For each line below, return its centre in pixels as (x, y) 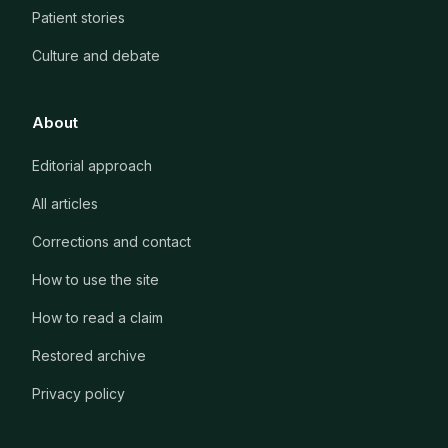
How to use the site (95, 279)
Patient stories (78, 17)
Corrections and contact (111, 241)
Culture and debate (96, 55)
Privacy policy (78, 393)
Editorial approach (92, 165)
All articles (65, 203)
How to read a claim (97, 317)
